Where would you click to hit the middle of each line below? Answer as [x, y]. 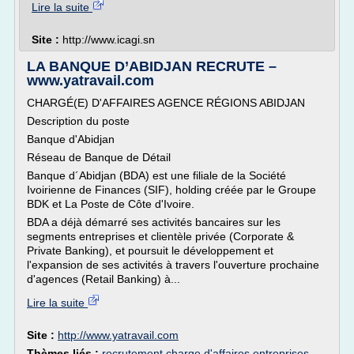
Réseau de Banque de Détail [99, 157]
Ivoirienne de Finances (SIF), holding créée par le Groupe [171, 190]
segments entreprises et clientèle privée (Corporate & [160, 236]
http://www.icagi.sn [109, 40]
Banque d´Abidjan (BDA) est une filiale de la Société [156, 175]
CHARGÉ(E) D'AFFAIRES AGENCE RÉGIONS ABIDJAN [166, 103]
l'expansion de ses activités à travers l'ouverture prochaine [173, 265]
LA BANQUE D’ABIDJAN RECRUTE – [152, 66]
